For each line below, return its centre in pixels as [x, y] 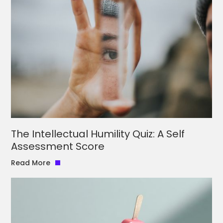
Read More [31, 163]
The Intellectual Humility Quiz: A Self [98, 134]
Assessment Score [58, 146]
